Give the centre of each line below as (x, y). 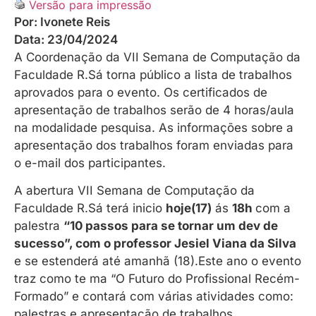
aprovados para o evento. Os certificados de (141, 92)
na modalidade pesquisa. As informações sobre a (154, 127)
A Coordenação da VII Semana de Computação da (157, 57)
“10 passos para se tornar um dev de (171, 226)
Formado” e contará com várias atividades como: (154, 297)
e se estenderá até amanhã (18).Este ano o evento (158, 261)
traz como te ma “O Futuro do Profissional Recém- (157, 279)
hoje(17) (189, 208)
